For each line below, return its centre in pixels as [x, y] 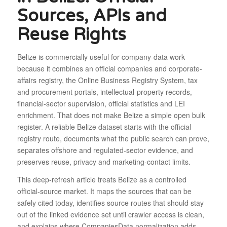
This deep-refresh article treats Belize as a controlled [102, 179]
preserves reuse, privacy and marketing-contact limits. [104, 161]
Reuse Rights [71, 34]
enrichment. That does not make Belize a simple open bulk [111, 115]
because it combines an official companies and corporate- [109, 68]
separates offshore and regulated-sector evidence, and [105, 150]
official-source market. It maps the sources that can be [104, 191]
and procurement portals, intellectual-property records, [104, 91]
